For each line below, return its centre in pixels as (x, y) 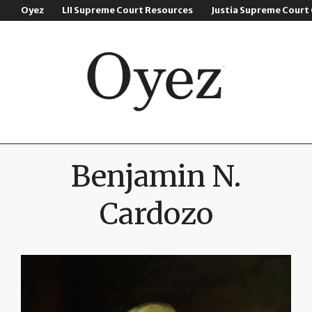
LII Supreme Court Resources (128, 10)
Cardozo (156, 214)
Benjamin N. (156, 177)
